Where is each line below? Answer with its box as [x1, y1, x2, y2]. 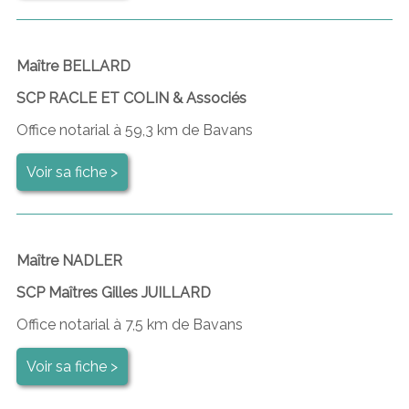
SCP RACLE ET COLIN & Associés [16, 89, 246, 107]
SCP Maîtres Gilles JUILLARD [16, 283, 211, 301]
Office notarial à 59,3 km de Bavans [16, 121, 253, 139]
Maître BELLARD [16, 57, 131, 75]
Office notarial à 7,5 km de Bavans [16, 315, 243, 333]
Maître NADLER [16, 251, 122, 269]
